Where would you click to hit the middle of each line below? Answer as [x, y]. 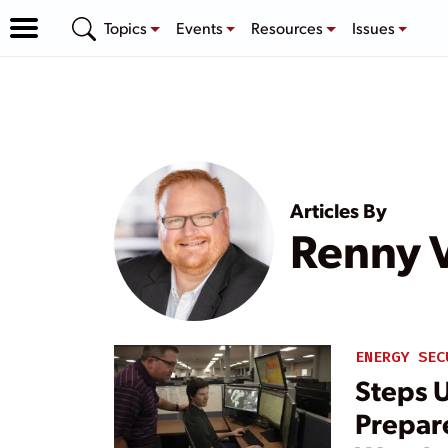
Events [200, 27]
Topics [127, 27]
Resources [289, 27]
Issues [374, 27]
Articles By [338, 209]
